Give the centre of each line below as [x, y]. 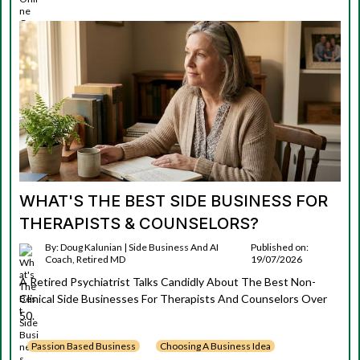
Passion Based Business [84, 346]
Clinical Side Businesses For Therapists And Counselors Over [173, 299]
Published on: [280, 247]
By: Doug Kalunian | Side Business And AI [132, 247]
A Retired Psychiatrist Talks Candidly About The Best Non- [168, 282]
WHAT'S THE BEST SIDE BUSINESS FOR [174, 201]
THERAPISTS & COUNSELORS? [139, 223]
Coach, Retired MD [85, 259]
